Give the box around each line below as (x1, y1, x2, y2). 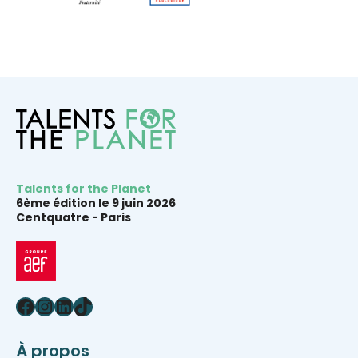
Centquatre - (16, 209, 101, 226)
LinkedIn (54, 292, 132, 319)
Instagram (34, 292, 135, 319)
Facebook (15, 292, 109, 319)
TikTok (73, 292, 130, 319)
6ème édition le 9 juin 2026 (16, 195, 176, 212)
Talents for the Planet (16, 181, 151, 197)
